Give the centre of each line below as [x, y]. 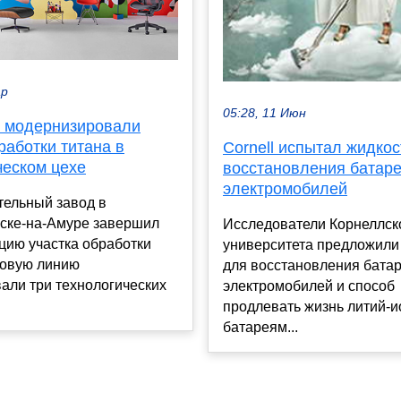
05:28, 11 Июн [264, 113]
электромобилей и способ [309, 286]
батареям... [260, 327]
